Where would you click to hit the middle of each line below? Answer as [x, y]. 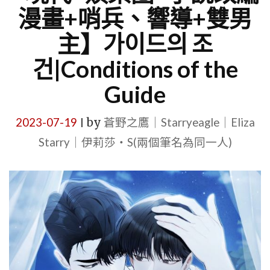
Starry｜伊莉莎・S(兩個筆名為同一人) [135, 142]
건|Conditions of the [135, 69]
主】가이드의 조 [135, 43]
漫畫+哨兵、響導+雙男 [135, 18]
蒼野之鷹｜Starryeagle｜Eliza [179, 122]
